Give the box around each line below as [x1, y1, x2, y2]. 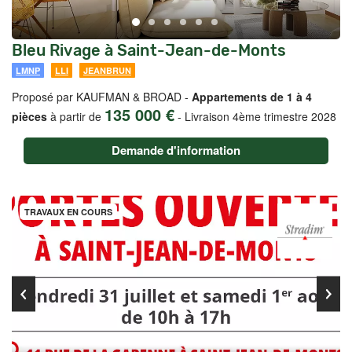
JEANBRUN [83, 64, 131, 76]
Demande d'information [112, 141, 240, 159]
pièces [12, 108, 47, 124]
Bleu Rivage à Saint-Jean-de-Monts [12, 41, 286, 60]
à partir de [47, 108, 104, 124]
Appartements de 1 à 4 [192, 89, 312, 104]
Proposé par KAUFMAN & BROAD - [12, 89, 192, 104]
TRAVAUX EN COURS [24, 206, 112, 218]
